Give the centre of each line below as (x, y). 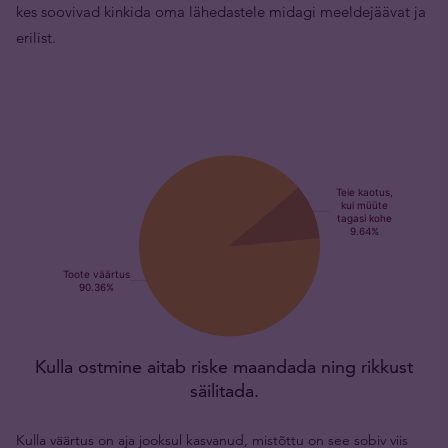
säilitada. (224, 390)
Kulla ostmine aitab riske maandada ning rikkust (224, 366)
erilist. (36, 37)
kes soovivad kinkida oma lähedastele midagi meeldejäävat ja (221, 11)
